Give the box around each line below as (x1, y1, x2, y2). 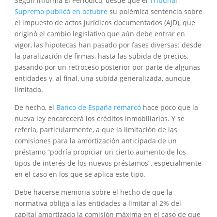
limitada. (15, 84, 43, 94)
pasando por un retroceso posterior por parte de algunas (15, 62, 201, 72)
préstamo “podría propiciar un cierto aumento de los (15, 147, 186, 156)
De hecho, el (15, 102, 56, 112)
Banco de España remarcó (56, 102, 141, 112)
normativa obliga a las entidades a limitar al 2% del (15, 198, 181, 208)
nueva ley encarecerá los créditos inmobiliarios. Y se (15, 113, 185, 123)
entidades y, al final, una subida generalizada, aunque (15, 73, 190, 83)
